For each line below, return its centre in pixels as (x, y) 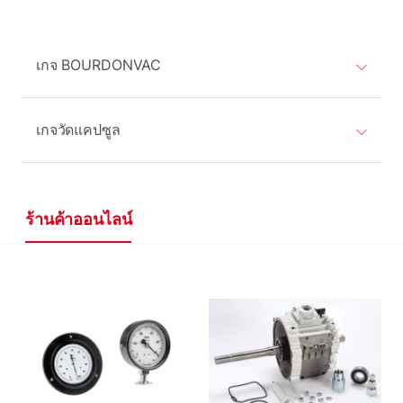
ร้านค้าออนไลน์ (79, 219)
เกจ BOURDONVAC (99, 65)
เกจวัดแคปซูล (78, 130)
